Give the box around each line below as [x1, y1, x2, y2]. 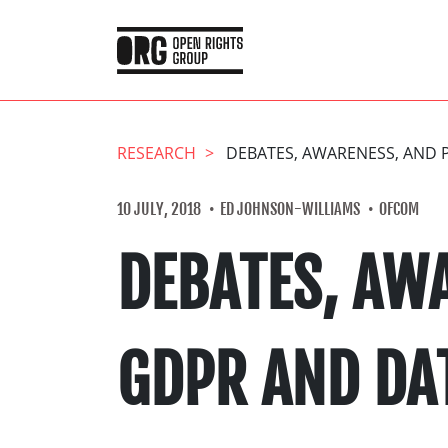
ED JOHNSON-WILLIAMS [220, 199, 360, 219]
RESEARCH [117, 142, 196, 164]
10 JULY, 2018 [117, 199, 201, 219]
